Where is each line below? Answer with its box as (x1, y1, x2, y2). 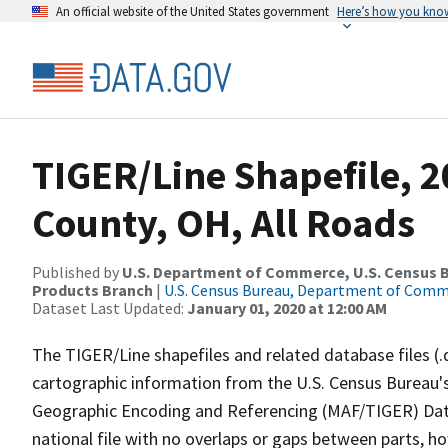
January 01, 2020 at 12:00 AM (187, 298, 387, 318)
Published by (32, 262, 122, 282)
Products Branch (32, 280, 153, 300)
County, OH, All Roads (32, 198, 415, 248)
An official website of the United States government (56, 3, 329, 19)
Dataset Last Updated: (32, 298, 187, 318)
